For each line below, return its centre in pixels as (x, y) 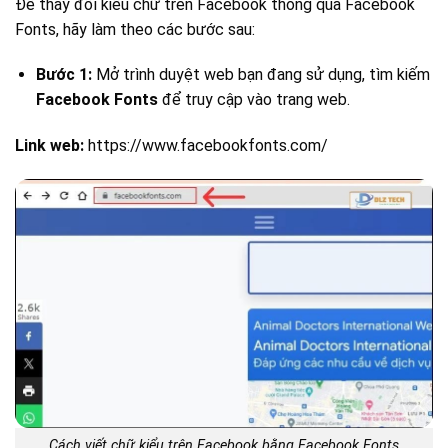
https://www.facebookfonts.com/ (206, 146)
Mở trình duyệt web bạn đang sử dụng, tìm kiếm (260, 75)
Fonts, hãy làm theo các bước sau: (135, 29)
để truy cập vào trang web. (253, 100)
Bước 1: (63, 75)
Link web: (49, 146)
